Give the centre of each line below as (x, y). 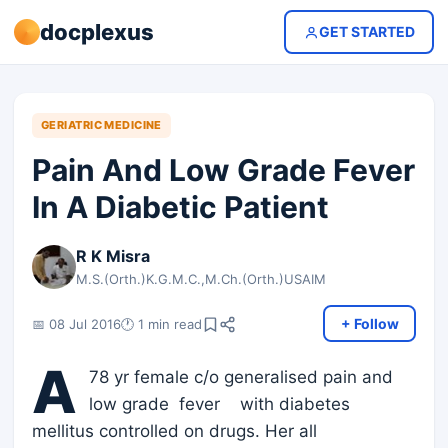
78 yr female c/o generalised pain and (241, 377)
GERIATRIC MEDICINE (101, 125)
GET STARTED (366, 31)
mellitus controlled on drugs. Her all (174, 431)
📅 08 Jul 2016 (76, 323)
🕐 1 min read (161, 323)
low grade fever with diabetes (219, 404)
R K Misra (113, 256)
